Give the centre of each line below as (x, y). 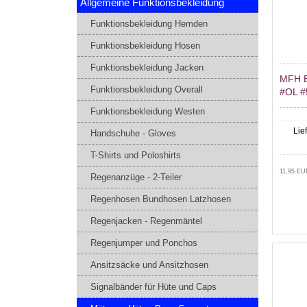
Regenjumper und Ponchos (144, 243)
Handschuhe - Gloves (133, 134)
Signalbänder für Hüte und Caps (153, 287)
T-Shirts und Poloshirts (136, 156)
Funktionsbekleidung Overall (147, 90)
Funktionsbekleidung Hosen (145, 46)
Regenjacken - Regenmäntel (146, 221)
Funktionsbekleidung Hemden (149, 24)
